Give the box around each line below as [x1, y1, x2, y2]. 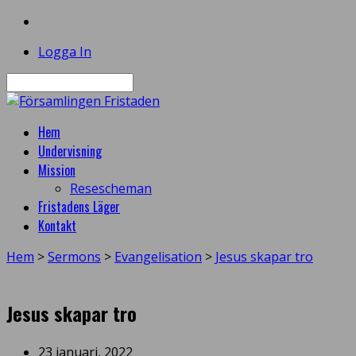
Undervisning [38, 141, 102, 161]
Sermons [48, 248, 101, 265]
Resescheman [70, 180, 152, 197]
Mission [38, 161, 75, 180]
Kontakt [38, 216, 76, 235]
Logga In [38, 43, 91, 60]
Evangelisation [114, 248, 202, 265]
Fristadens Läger [38, 197, 120, 216]
